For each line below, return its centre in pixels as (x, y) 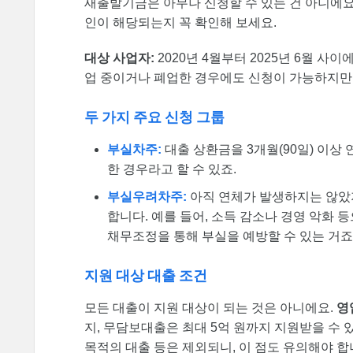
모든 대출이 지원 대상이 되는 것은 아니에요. (210, 307)
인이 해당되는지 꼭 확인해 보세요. (180, 23)
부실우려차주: (147, 197)
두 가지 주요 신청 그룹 (154, 117)
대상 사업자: (119, 58)
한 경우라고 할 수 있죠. (172, 169)
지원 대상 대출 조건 (146, 275)
